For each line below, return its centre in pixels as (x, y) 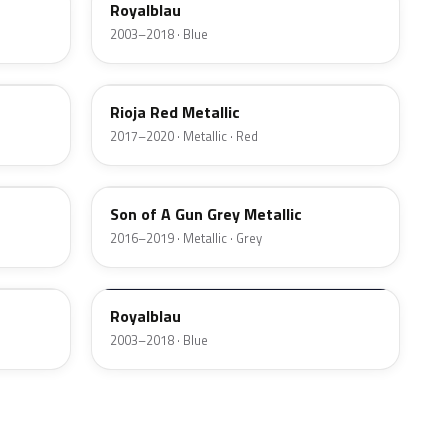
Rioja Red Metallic (175, 112)
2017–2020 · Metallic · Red (184, 136)
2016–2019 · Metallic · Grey (186, 238)
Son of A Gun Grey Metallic (206, 214)
